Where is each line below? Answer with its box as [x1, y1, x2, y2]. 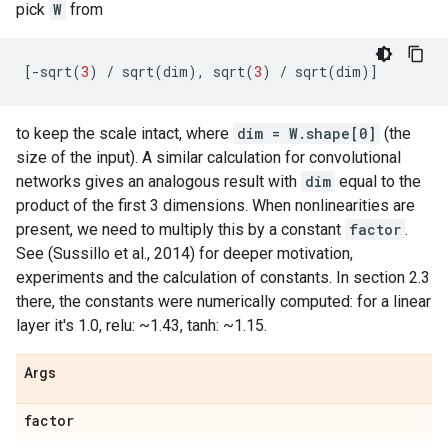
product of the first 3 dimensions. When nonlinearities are [16, 196, 415, 215]
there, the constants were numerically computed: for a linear [16, 292, 431, 311]
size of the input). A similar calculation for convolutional [16, 148, 401, 167]
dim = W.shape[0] [237, 124, 376, 143]
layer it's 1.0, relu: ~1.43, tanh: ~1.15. [16, 316, 267, 335]
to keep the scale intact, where [16, 124, 233, 143]
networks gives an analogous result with [16, 172, 301, 191]
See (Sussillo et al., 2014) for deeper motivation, [16, 244, 353, 263]
